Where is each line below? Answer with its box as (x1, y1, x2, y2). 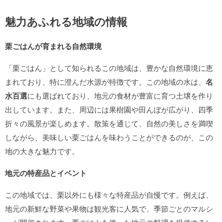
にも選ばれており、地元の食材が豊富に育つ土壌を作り (27, 90, 213, 101)
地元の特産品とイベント (5, 167, 87, 178)
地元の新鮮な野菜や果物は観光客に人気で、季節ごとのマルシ (5, 203, 213, 214)
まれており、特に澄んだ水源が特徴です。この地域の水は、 (5, 76, 206, 87)
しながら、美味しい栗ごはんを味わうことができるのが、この (5, 132, 213, 142)
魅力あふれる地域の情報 (5, 13, 127, 29)
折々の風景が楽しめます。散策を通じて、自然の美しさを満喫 (5, 118, 213, 128)
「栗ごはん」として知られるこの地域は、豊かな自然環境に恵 (5, 62, 213, 73)
